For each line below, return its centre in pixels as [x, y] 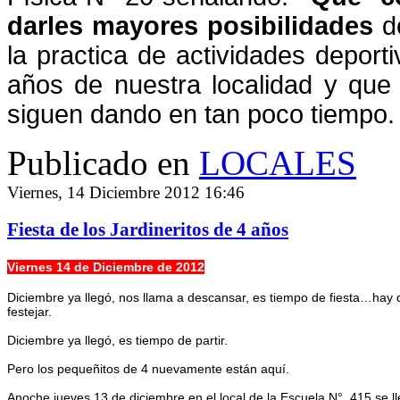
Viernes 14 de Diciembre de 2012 [106, 267]
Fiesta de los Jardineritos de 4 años [148, 229]
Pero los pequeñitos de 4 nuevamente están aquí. [148, 369]
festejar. [29, 312]
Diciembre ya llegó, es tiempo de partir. [117, 341]
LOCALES [278, 162]
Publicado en [99, 162]
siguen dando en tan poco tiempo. [201, 113]
